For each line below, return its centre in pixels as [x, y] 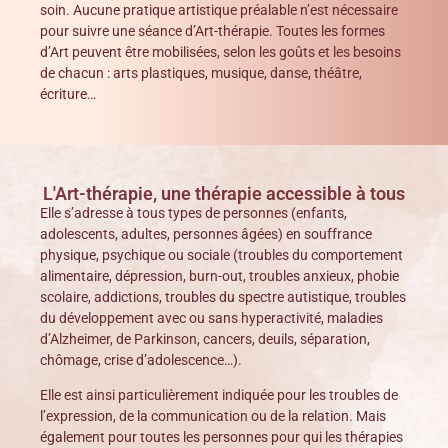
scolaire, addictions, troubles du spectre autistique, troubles [223, 296]
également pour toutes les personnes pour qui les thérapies [221, 437]
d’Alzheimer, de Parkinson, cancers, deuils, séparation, [205, 338]
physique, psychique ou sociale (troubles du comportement [221, 254]
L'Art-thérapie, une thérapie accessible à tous [224, 193]
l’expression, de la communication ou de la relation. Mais [213, 416]
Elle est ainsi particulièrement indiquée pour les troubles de [219, 395]
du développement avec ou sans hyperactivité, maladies [211, 317]
